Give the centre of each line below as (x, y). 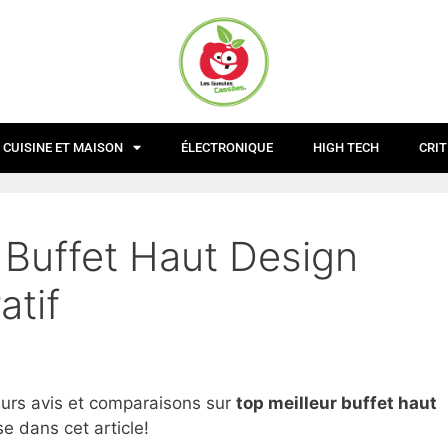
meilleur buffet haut (350, 403)
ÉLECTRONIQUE (227, 147)
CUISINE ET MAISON (63, 147)
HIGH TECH (346, 147)
